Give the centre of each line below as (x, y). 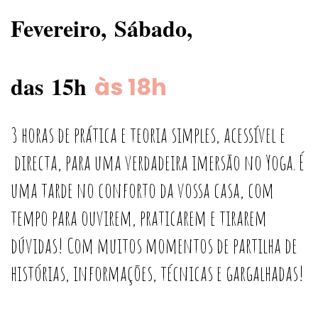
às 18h (131, 87)
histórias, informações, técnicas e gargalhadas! (157, 273)
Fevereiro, (62, 28)
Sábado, (153, 28)
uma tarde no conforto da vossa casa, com (142, 190)
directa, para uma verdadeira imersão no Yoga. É (158, 162)
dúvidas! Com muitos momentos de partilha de (154, 245)
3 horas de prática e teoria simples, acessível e (148, 134)
